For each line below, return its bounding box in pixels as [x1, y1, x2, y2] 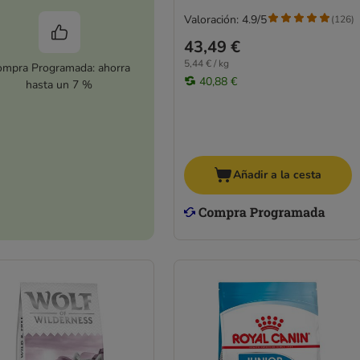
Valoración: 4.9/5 [183, 11, 267, 27]
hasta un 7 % [26, 77, 93, 93]
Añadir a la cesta [233, 167, 322, 183]
